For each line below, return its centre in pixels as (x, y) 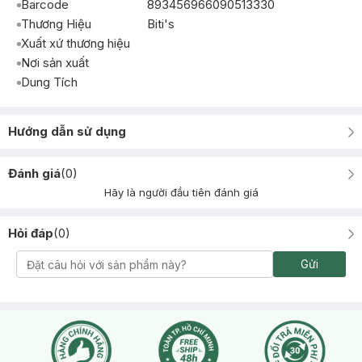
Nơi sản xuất (55, 63)
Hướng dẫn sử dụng (67, 131)
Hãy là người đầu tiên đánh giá (181, 192)
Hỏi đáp (31, 233)
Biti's (161, 24)
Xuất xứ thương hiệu (76, 43)
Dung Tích (49, 82)
